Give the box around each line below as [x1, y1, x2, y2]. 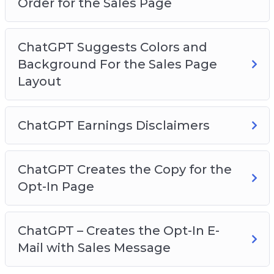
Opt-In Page [17, 179, 94, 194]
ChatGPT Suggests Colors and [17, 39, 207, 54]
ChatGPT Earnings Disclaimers [17, 117, 210, 133]
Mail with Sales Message [17, 240, 171, 255]
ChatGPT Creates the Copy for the [17, 161, 232, 177]
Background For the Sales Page [17, 56, 217, 72]
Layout [17, 73, 61, 89]
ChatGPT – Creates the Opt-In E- [17, 223, 220, 238]
